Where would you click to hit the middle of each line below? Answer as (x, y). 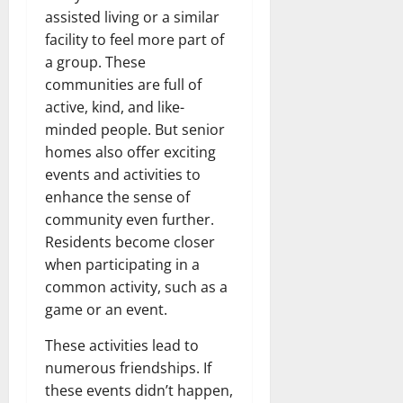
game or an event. (106, 309)
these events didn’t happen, (139, 390)
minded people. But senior (135, 129)
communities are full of (123, 84)
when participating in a (122, 264)
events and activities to (123, 174)
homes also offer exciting (130, 152)
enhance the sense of (117, 197)
